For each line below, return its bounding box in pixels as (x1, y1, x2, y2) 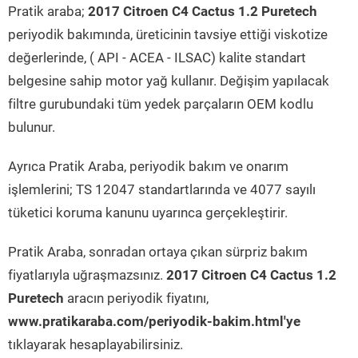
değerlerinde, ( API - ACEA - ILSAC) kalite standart (8, 50, 306, 66)
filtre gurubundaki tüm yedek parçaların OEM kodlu (8, 96, 313, 112)
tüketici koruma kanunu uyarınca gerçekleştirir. (8, 205, 288, 221)
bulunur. (8, 119, 55, 135)
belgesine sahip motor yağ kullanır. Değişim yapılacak (8, 73, 329, 89)
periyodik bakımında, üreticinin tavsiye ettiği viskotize (8, 26, 328, 42)
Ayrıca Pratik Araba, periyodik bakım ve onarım (8, 158, 288, 174)
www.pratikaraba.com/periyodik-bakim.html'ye (8, 313, 300, 329)
